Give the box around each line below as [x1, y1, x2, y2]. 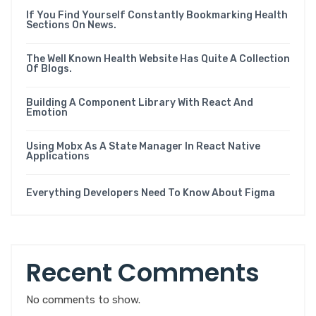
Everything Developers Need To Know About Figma [26, 186, 275, 199]
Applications [26, 150, 90, 162]
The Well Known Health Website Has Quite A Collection [26, 52, 290, 65]
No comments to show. [26, 293, 140, 306]
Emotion [26, 106, 68, 119]
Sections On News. [26, 18, 116, 31]
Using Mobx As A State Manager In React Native [26, 140, 260, 152]
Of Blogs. [26, 62, 72, 75]
